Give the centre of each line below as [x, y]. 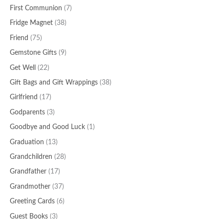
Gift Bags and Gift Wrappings [54, 82]
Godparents [27, 112]
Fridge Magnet [31, 23]
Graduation [27, 142]
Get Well [23, 68]
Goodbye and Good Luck [47, 127]
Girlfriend [24, 98]
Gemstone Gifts [33, 53]
